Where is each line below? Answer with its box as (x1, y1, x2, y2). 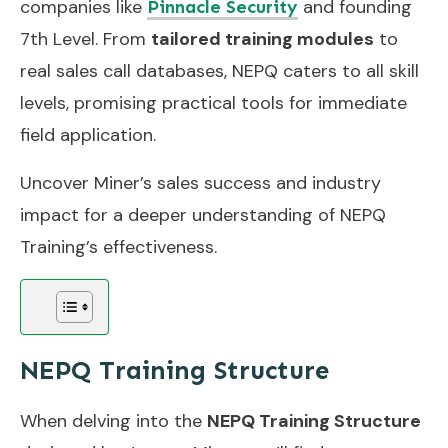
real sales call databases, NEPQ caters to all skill (20, 58, 419, 83)
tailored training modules (151, 26, 374, 51)
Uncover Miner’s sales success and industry (20, 170, 381, 195)
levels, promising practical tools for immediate (20, 90, 407, 115)
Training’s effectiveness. (20, 234, 217, 259)
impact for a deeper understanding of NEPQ (20, 202, 386, 227)
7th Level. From (20, 26, 151, 51)
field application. (20, 122, 156, 147)
